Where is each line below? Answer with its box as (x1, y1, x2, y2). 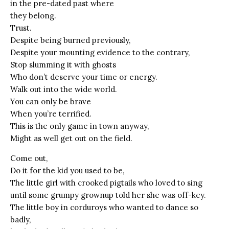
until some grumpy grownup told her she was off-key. (10, 190, 206, 200)
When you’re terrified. (10, 108, 91, 119)
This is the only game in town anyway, (10, 121, 149, 131)
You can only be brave (10, 96, 91, 106)
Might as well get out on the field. (10, 133, 132, 143)
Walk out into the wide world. (10, 84, 117, 94)
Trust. (10, 22, 32, 33)
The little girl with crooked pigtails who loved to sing (10, 177, 202, 188)
